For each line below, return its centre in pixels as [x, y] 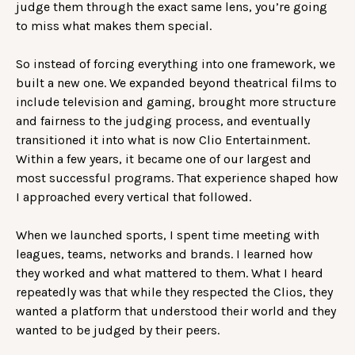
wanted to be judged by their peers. [118, 330]
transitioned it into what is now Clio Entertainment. [163, 139]
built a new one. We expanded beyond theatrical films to [176, 82]
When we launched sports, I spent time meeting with [168, 235]
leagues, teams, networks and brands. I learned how [164, 254]
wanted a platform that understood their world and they [176, 311]
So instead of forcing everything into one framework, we [176, 63]
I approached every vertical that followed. [134, 197]
